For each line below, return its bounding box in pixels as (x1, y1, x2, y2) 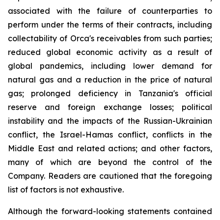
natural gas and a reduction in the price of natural (8, 74, 212, 84)
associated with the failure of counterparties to (8, 5, 212, 16)
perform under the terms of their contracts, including (8, 19, 212, 29)
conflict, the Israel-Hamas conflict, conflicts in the (8, 129, 212, 139)
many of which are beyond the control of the (8, 157, 212, 167)
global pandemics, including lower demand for (8, 60, 212, 71)
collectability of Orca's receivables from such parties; (8, 33, 212, 43)
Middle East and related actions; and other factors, (8, 143, 212, 153)
